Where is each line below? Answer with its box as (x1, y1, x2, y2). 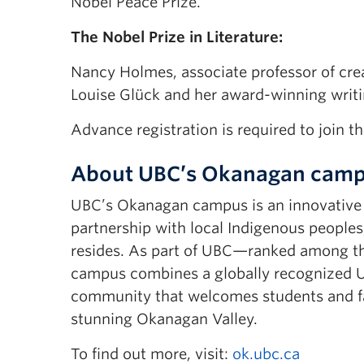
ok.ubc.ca (232, 345, 300, 362)
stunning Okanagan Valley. (71, 310, 258, 327)
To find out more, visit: (71, 345, 232, 362)
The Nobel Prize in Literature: (71, 28, 287, 45)
